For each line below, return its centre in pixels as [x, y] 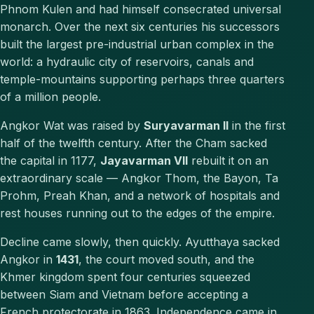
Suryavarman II [186, 126]
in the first [257, 126]
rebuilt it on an [228, 161]
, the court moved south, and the [166, 260]
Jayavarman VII [144, 161]
